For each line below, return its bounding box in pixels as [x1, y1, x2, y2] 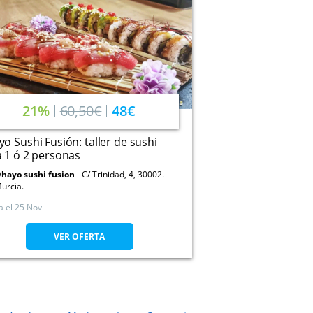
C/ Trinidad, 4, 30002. [82, 168, 164, 180]
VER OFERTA [54, 231, 105, 242]
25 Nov [15, 201, 42, 213]
